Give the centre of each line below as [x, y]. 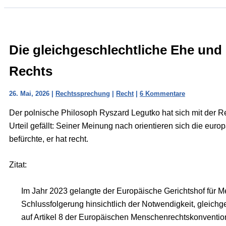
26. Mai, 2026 [30, 93]
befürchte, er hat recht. [49, 139]
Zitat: [18, 165]
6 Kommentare [162, 93]
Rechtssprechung [83, 93]
